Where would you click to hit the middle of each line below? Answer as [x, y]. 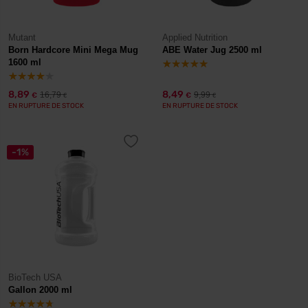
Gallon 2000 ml [40, 290]
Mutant [22, 37]
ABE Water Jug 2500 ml [212, 50]
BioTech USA [35, 277]
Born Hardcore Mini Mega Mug [73, 50]
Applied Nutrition [195, 37]
